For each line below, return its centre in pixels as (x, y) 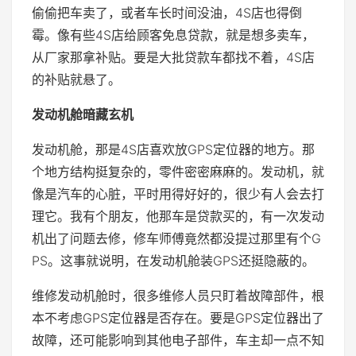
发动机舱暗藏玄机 (83, 115)
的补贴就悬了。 (76, 80)
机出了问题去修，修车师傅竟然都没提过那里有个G (176, 239)
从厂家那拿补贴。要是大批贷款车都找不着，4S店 (173, 58)
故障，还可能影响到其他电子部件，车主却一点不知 (178, 341)
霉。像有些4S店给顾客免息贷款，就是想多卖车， (173, 35)
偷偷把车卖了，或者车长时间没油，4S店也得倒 (167, 13)
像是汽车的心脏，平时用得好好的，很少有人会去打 (178, 194)
